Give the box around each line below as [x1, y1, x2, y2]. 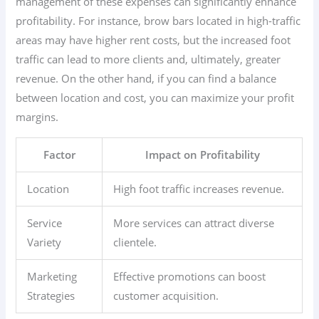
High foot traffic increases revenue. [113, 181, 285, 196]
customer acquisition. [113, 288, 219, 303]
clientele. [113, 234, 157, 249]
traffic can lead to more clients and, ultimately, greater [16, 52, 281, 67]
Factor [43, 147, 75, 162]
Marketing [27, 268, 78, 283]
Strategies [27, 288, 75, 303]
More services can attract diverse [113, 215, 275, 230]
